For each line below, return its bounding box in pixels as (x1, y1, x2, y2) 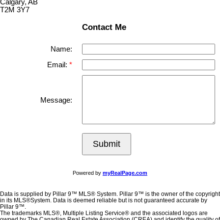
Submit (93, 138, 120, 149)
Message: (40, 96, 72, 104)
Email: (47, 60, 69, 69)
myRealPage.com (103, 169, 147, 176)
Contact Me (82, 22, 126, 32)
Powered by (73, 169, 103, 176)
